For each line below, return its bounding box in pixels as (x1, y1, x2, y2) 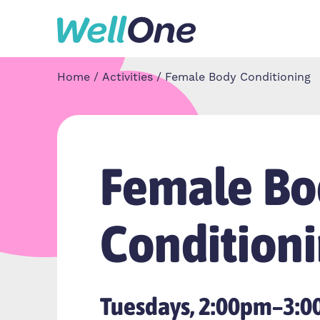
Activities (102, 70, 153, 84)
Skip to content (16, 22, 92, 35)
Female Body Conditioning (165, 70, 311, 84)
